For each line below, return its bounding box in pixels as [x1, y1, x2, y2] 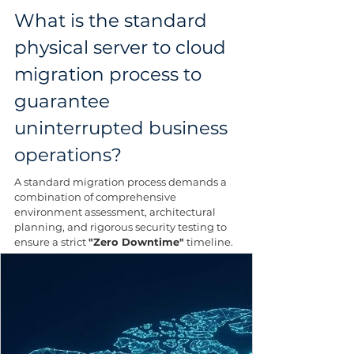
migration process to [14, 62, 206, 85]
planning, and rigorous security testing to [14, 220, 229, 233]
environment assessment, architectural [14, 205, 218, 218]
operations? [14, 143, 122, 166]
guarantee [14, 89, 115, 112]
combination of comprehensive [14, 190, 179, 203]
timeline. [184, 235, 233, 248]
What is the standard [14, 9, 212, 32]
